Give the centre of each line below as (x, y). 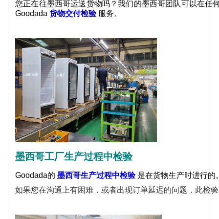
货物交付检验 (73, 13)
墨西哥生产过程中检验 (96, 175)
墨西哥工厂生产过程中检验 (74, 156)
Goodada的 (36, 175)
